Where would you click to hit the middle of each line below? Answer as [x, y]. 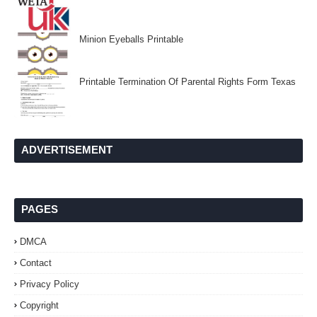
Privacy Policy [50, 284]
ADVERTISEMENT [67, 150]
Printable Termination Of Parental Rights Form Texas [188, 82]
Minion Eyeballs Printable [131, 39]
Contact [36, 263]
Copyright [39, 305]
